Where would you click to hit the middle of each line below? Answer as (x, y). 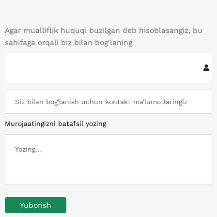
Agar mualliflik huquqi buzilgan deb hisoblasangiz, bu (104, 30)
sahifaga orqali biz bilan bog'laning (69, 42)
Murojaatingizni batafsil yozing (55, 124)
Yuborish (36, 205)
